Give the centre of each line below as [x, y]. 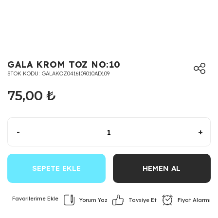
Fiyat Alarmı [194, 200]
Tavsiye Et [143, 200]
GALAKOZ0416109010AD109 [76, 73]
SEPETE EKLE [56, 168]
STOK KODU [23, 73]
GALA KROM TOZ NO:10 [64, 64]
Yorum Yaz [93, 200]
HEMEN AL [162, 168]
